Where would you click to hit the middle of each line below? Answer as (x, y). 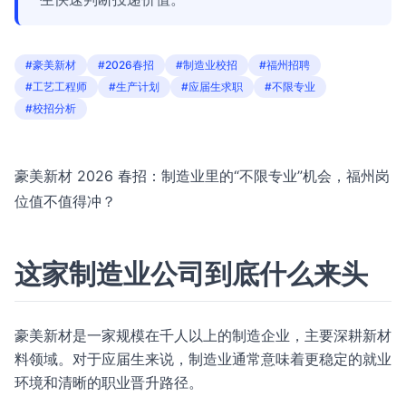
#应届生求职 (212, 87)
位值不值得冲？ (65, 201)
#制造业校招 (207, 65)
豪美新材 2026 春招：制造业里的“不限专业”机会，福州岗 (202, 176)
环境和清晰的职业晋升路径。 (109, 382)
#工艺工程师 (56, 87)
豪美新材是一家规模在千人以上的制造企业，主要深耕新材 (203, 335)
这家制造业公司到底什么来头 (191, 274)
